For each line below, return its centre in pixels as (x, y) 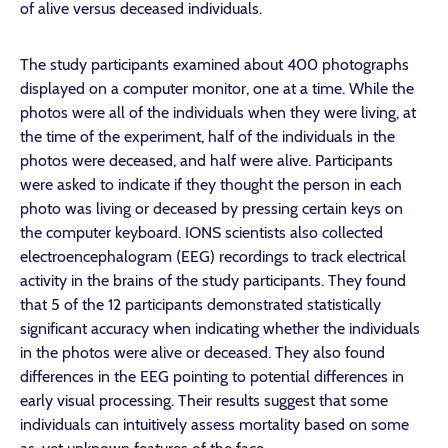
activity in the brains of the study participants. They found (213, 280)
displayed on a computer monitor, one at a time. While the (217, 88)
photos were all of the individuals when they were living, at (218, 112)
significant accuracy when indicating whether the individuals (220, 328)
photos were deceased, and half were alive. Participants (206, 160)
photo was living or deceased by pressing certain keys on (211, 208)
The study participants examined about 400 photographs (214, 64)
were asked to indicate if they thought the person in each (211, 184)
